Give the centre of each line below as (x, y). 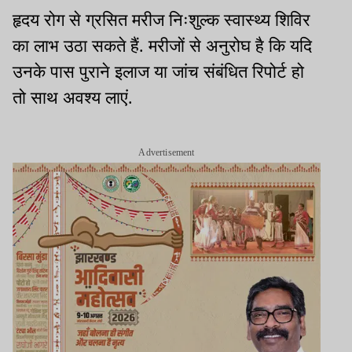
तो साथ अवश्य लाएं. (73, 98)
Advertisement (167, 153)
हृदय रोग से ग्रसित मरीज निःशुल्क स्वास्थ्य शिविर (161, 20)
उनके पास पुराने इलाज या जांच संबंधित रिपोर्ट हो (158, 72)
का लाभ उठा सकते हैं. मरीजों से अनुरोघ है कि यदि (162, 46)
